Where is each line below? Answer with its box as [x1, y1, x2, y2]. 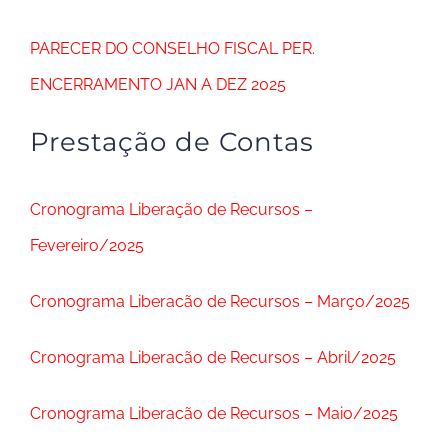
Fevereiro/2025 [30, 236, 144, 255]
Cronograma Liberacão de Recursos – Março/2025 [30, 292, 410, 311]
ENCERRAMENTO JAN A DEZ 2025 [30, 75, 286, 94]
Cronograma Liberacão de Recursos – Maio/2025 [30, 404, 398, 423]
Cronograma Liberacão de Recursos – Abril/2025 [30, 348, 396, 367]
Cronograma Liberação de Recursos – [30, 200, 313, 219]
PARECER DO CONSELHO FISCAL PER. [30, 39, 315, 58]
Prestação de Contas [30, 126, 314, 158]
